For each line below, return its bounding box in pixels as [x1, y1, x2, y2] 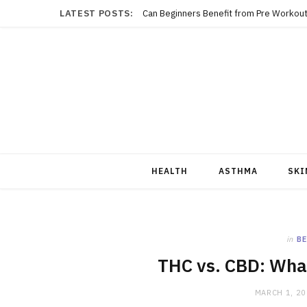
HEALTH [151, 166, 188, 176]
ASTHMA [218, 166, 258, 176]
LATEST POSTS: [60, 8, 134, 19]
